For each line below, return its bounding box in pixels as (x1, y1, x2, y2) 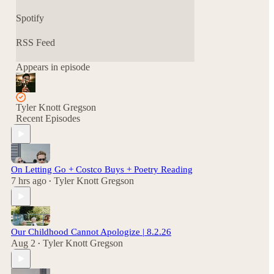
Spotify (16, 13, 44, 23)
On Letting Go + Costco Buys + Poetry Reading (11, 165, 193, 174)
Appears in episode (16, 62, 90, 72)
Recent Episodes (16, 113, 80, 124)
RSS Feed (16, 37, 55, 48)
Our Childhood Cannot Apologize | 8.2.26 (11, 227, 171, 237)
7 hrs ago (11, 176, 46, 186)
